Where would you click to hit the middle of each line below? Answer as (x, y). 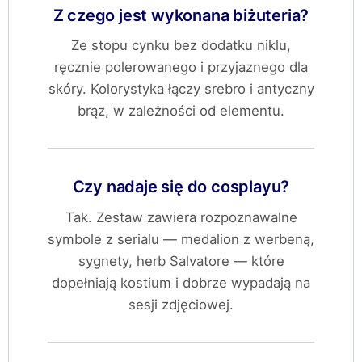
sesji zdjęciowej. (181, 304)
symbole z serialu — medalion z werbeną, (181, 239)
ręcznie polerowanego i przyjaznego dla (181, 67)
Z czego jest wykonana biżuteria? (181, 15)
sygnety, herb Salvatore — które (181, 261)
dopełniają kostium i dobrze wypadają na (181, 282)
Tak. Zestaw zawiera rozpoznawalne (181, 217)
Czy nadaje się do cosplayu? (181, 187)
